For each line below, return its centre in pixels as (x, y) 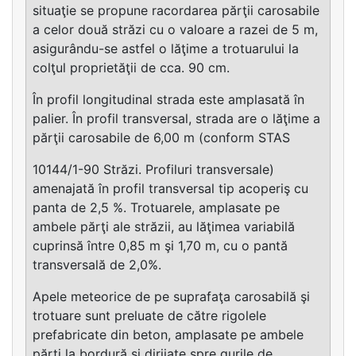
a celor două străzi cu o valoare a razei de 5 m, (175, 29)
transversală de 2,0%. (97, 264)
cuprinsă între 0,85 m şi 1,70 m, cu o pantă (160, 245)
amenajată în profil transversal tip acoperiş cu (170, 188)
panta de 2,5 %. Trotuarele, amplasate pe (156, 207)
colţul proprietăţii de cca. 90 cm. (131, 67)
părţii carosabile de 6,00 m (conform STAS (161, 137)
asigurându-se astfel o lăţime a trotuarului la (166, 48)
